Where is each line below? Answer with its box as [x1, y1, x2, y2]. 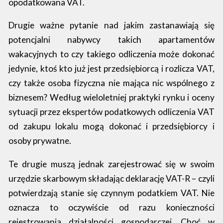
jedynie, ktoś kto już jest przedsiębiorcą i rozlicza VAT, [8, 63, 215, 74]
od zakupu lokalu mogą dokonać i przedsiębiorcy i [8, 121, 215, 132]
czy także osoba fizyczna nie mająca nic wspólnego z [8, 78, 215, 89]
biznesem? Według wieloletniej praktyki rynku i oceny [8, 92, 215, 103]
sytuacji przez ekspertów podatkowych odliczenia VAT [8, 107, 215, 117]
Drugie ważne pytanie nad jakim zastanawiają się [8, 20, 215, 31]
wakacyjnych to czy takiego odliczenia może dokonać [8, 49, 215, 60]
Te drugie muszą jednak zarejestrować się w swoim [8, 158, 215, 169]
